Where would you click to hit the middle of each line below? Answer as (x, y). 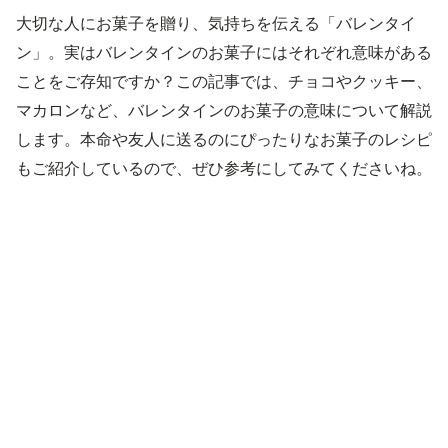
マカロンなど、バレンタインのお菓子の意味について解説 (224, 110)
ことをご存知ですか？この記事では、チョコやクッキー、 (224, 81)
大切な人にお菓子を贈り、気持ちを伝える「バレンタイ (216, 23)
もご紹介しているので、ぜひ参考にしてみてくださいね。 (224, 168)
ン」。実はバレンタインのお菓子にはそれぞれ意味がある (224, 52)
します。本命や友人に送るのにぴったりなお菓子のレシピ (224, 139)
